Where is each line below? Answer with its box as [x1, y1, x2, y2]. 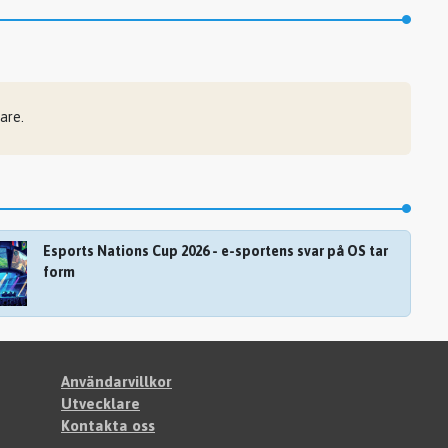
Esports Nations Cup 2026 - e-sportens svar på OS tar [42, 242, 388, 259]
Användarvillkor [61, 373, 172, 390]
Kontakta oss [61, 417, 155, 434]
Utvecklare [61, 395, 140, 412]
